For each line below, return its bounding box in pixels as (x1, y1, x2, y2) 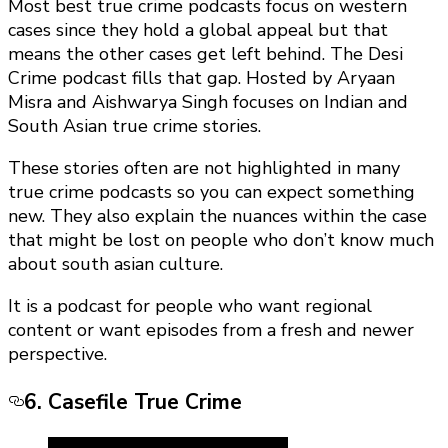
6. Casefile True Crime (24, 387, 242, 416)
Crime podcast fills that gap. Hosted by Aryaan (8, 66, 395, 91)
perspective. (8, 342, 107, 367)
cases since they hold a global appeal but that (8, 18, 388, 43)
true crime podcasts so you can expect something (8, 180, 415, 205)
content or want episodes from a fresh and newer (8, 318, 414, 343)
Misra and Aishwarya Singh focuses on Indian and (8, 90, 408, 115)
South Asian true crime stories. (8, 114, 266, 139)
